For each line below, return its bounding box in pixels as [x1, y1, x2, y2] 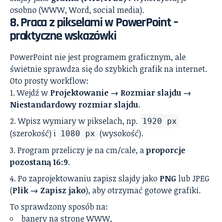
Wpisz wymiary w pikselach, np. [18, 115, 140, 126]
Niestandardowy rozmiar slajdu [10, 99, 138, 110]
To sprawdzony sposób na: [10, 201, 108, 212]
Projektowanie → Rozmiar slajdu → [50, 87, 191, 98]
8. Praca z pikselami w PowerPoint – [10, 14, 178, 31]
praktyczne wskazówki [10, 28, 116, 45]
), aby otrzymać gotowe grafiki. [86, 184, 201, 196]
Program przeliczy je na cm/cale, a [17, 144, 146, 156]
